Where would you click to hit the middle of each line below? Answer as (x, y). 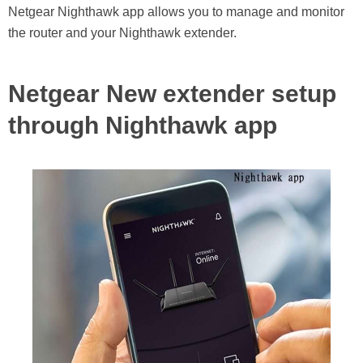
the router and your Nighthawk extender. (122, 33)
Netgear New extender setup (172, 94)
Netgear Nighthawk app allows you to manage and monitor (176, 12)
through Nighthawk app (143, 126)
